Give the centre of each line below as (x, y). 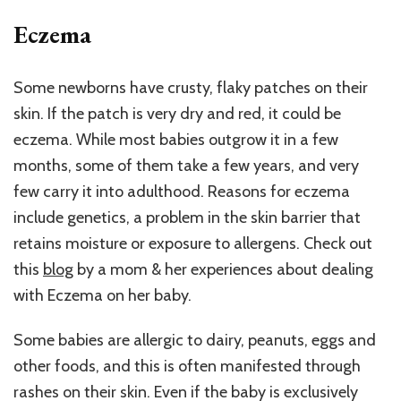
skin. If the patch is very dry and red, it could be (177, 114)
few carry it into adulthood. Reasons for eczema (182, 192)
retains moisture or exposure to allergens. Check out (193, 244)
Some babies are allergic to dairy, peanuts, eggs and (195, 341)
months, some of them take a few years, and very (186, 166)
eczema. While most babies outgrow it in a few (176, 140)
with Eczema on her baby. (102, 296)
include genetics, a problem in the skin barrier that (187, 218)
